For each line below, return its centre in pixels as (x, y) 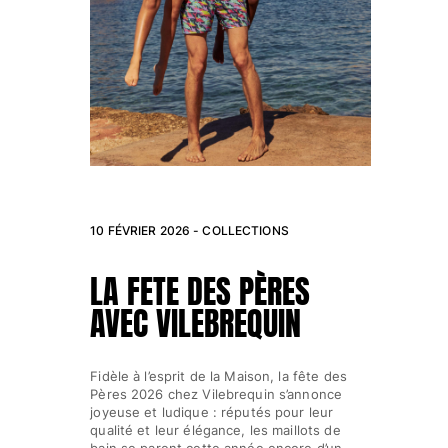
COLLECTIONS (245, 230)
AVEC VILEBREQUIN (196, 324)
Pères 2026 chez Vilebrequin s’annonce (216, 393)
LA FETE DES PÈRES (200, 292)
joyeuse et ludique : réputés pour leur (212, 411)
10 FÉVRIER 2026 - (146, 230)
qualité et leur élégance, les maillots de (215, 429)
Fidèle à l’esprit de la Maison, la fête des (218, 375)
